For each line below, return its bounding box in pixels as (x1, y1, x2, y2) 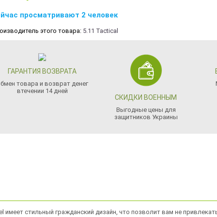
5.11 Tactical (83, 27, 118, 34)
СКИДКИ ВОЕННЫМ (115, 93, 177, 101)
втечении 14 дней (16, 87, 68, 94)
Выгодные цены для (116, 106, 176, 113)
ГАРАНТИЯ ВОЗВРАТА (8, 67, 77, 75)
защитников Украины (114, 113, 178, 121)
